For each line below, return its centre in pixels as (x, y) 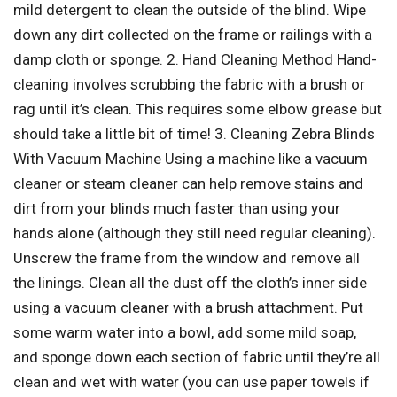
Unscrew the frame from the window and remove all (187, 258)
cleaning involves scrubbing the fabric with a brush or (189, 85)
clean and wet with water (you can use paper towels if (191, 382)
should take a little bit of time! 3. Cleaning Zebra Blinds (194, 134)
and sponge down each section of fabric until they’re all (197, 358)
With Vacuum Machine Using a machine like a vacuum (191, 159)
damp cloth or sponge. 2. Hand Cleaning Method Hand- (195, 60)
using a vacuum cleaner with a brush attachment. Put (188, 308)
